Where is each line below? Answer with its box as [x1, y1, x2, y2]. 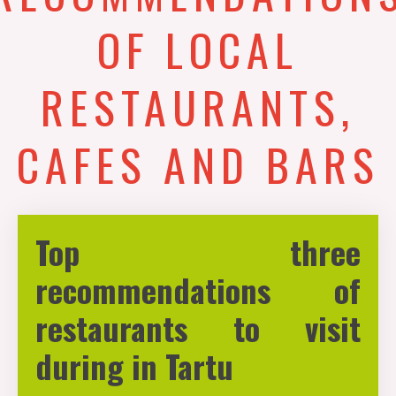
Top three [35, 228, 361, 275]
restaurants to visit [35, 304, 361, 351]
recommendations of [35, 266, 361, 313]
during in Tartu [35, 342, 233, 389]
